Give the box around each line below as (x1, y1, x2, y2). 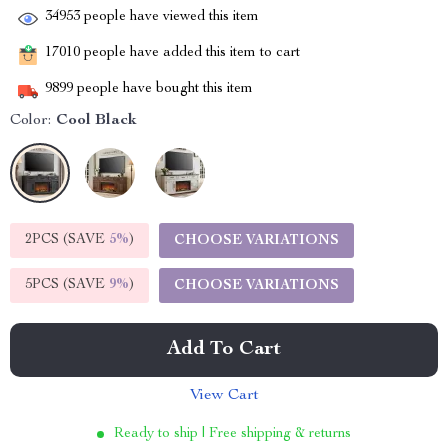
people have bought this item (73, 82, 253, 97)
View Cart (189, 388, 259, 404)
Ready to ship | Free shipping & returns (114, 427, 351, 441)
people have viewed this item (80, 10, 259, 25)
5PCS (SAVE (25, 278, 109, 292)
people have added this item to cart (80, 46, 300, 61)
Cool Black (56, 113, 137, 129)
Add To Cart (167, 340, 281, 360)
